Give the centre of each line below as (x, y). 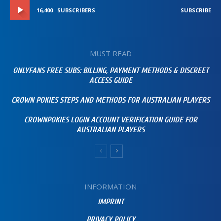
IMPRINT (110, 202)
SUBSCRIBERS (76, 10)
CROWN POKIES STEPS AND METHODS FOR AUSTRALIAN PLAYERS (110, 100)
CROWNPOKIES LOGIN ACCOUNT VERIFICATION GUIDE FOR (110, 120)
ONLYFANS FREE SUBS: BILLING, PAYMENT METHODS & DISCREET (110, 71)
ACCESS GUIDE (110, 81)
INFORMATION (110, 187)
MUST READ (110, 54)
